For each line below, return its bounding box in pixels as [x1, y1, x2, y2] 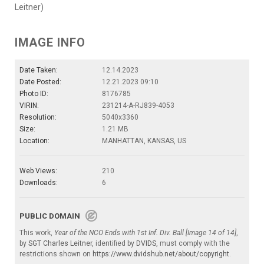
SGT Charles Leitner [28, 239, 92, 248]
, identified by [92, 239, 136, 248]
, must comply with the [156, 239, 230, 248]
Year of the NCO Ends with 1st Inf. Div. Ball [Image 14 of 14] [54, 229, 236, 237]
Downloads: [19, 179, 58, 187]
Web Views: [19, 167, 57, 176]
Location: [19, 137, 49, 146]
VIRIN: [19, 101, 39, 110]
